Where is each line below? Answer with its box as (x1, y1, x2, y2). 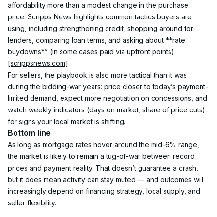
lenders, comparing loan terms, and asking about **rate (8, 36, 187, 44)
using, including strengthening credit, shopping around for (8, 24, 195, 32)
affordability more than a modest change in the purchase (8, 1, 190, 9)
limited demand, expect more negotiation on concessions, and (8, 94, 209, 102)
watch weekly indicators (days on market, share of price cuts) (8, 106, 207, 114)
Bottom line (8, 128, 51, 138)
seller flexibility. (8, 199, 56, 207)
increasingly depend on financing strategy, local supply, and (8, 187, 202, 195)
